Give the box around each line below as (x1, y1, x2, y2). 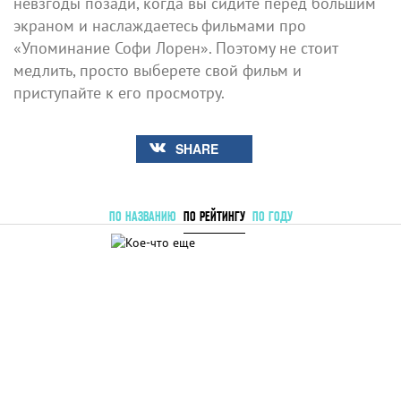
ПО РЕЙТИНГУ (183, 208, 245, 224)
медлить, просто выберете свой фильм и (13, 59, 302, 81)
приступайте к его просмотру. (13, 81, 225, 103)
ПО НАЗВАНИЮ (108, 208, 176, 224)
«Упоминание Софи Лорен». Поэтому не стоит (13, 37, 337, 58)
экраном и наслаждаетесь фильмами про (13, 14, 306, 36)
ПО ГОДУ (252, 208, 293, 224)
